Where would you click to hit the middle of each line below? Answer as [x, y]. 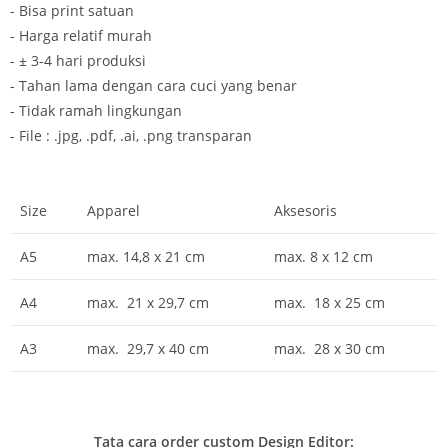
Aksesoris [305, 211]
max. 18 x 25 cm [329, 303]
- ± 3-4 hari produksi [78, 61]
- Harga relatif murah [81, 36]
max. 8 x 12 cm [323, 257]
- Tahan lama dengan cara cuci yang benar [153, 86]
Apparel [113, 211]
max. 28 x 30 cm [329, 349]
